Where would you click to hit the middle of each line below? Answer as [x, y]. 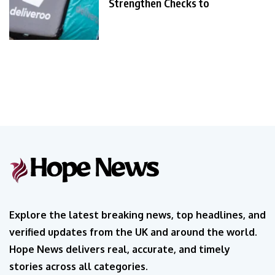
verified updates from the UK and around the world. [133, 232]
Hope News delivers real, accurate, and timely [120, 249]
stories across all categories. [79, 266]
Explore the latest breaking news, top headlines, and [137, 215]
